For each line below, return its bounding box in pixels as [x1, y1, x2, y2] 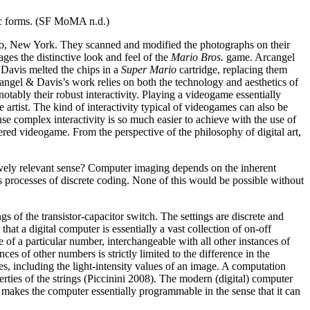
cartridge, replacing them [176, 64, 287, 76]
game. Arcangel [224, 51, 295, 64]
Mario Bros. [171, 51, 224, 64]
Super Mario [121, 64, 176, 76]
